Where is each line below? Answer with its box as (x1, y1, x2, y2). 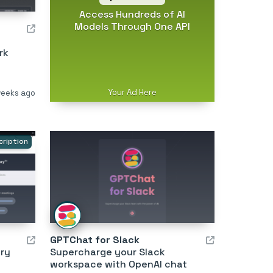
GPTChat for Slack (49, 233, 140, 247)
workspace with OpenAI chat (49, 258, 187, 271)
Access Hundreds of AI (79, 7, 185, 21)
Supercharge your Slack (49, 246, 165, 259)
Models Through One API (74, 19, 190, 33)
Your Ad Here (107, 87, 157, 97)
